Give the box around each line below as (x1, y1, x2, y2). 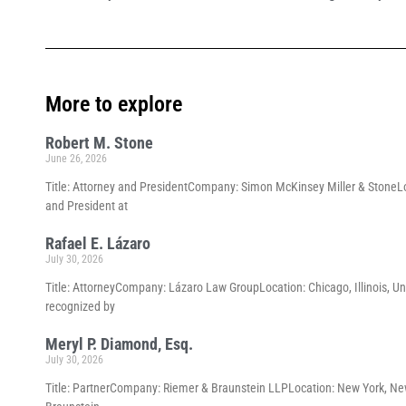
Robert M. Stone (45, 133, 153, 153)
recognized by (45, 299, 115, 314)
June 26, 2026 (45, 152, 107, 166)
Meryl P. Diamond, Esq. (45, 334, 193, 354)
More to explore (45, 92, 182, 118)
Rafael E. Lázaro (45, 234, 150, 254)
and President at (45, 198, 128, 214)
